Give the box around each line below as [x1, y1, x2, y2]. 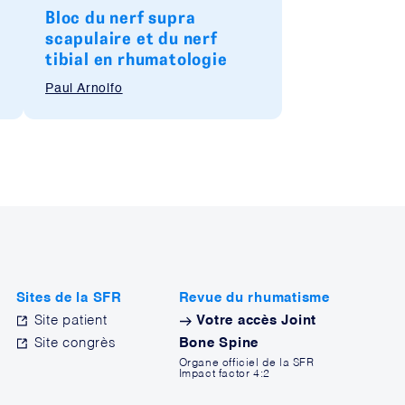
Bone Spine [178, 336, 259, 350]
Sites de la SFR [15, 291, 122, 305]
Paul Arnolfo [45, 82, 123, 95]
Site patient [33, 314, 108, 327]
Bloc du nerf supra [45, 5, 196, 28]
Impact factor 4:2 [178, 369, 270, 380]
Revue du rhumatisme [178, 291, 330, 305]
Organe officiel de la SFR [178, 358, 315, 369]
